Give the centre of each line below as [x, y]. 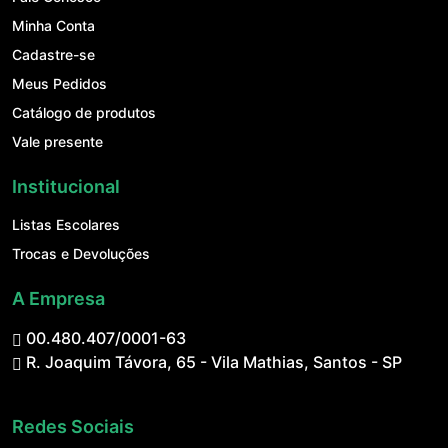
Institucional [66, 187]
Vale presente [57, 142]
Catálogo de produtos [84, 113]
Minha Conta [53, 26]
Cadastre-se [53, 55]
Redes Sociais [73, 427]
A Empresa [58, 299]
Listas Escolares [66, 225]
